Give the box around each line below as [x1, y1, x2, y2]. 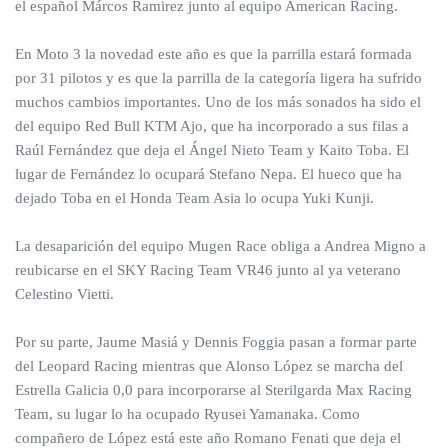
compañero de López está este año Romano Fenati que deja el [15, 430, 401, 446]
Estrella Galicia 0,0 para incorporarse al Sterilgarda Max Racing [15, 382, 412, 398]
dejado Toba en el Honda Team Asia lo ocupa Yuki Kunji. [15, 190, 374, 206]
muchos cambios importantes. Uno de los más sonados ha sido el [15, 94, 421, 110]
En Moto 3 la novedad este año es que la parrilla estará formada [15, 46, 412, 62]
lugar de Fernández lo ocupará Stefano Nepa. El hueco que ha [15, 166, 402, 182]
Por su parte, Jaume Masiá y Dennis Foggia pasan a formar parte [15, 334, 417, 350]
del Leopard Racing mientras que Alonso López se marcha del [15, 358, 403, 374]
